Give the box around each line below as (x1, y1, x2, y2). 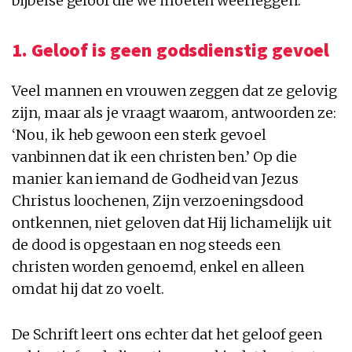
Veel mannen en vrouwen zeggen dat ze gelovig (12, 81, 337, 100)
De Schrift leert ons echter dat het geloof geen (12, 324, 322, 343)
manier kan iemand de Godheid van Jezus (12, 169, 299, 188)
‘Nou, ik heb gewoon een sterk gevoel (12, 125, 267, 144)
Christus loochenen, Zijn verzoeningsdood (12, 191, 303, 210)
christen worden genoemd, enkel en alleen (12, 257, 304, 276)
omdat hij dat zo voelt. (12, 279, 164, 298)
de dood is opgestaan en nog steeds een (12, 235, 280, 254)
